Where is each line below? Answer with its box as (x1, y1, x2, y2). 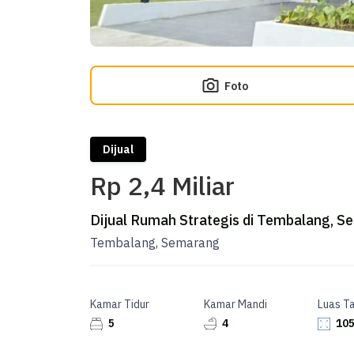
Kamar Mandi (204, 297, 267, 311)
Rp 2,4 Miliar (90, 169, 235, 202)
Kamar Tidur (90, 297, 149, 311)
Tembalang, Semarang (90, 235, 220, 250)
